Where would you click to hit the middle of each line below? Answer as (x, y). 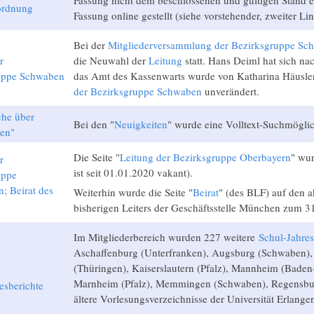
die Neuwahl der (111, 60)
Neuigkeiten (141, 124)
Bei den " (94, 124)
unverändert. (230, 91)
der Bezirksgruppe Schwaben (137, 91)
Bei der (90, 45)
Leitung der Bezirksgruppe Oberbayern (205, 157)
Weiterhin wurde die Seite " (133, 192)
